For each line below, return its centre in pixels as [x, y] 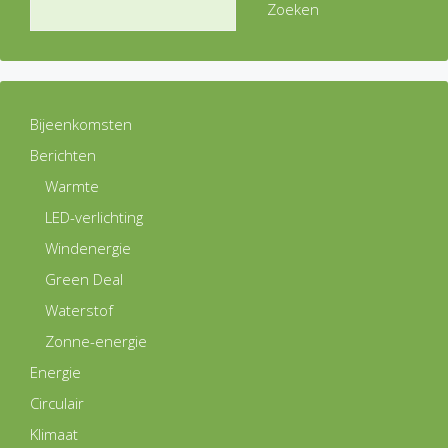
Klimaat [54, 434]
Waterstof [79, 310]
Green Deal [84, 279]
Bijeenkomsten [81, 124]
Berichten [63, 155]
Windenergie [88, 248]
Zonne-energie [96, 341]
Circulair [57, 403]
